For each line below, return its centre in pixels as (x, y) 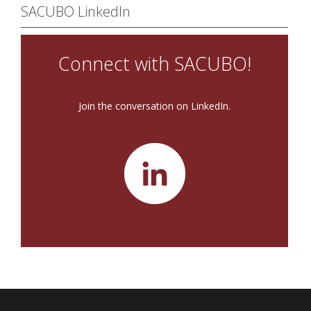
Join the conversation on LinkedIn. (154, 106)
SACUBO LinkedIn (76, 11)
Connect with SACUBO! (154, 64)
